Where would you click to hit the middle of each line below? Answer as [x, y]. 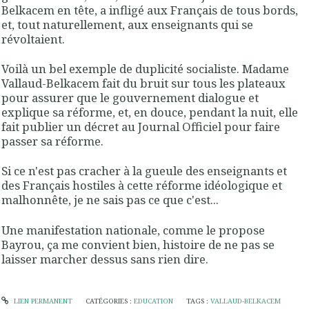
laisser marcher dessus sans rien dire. [105, 259]
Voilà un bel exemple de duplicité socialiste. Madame [145, 69]
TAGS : [199, 301]
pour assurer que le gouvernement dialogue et [130, 98]
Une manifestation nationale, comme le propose [133, 230]
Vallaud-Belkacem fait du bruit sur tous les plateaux [143, 83]
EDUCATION [153, 301]
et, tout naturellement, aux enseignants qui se [127, 24]
